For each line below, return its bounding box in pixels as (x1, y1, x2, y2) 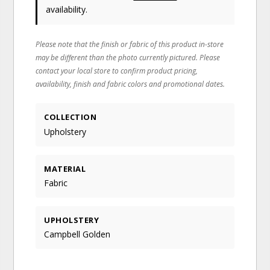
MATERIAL (44, 163, 86, 174)
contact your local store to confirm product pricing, (36, 66, 198, 76)
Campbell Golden (44, 228, 111, 240)
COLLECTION (44, 111, 97, 123)
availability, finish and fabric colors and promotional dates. (36, 79, 225, 89)
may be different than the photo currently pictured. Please (36, 52, 221, 63)
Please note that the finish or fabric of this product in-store (36, 39, 224, 49)
